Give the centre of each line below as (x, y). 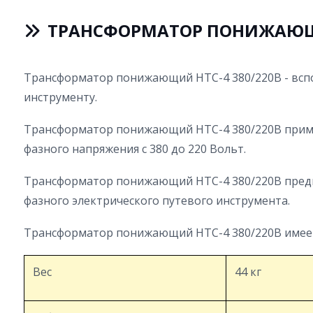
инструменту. (60, 97)
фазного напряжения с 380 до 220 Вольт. (135, 149)
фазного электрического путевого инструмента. (157, 201)
